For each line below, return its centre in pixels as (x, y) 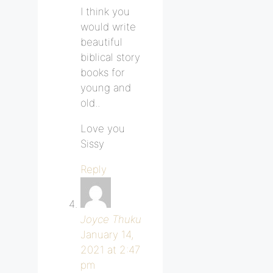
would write (108, 27)
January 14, (107, 234)
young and (106, 87)
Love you (103, 128)
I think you (105, 11)
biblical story (110, 57)
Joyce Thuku (111, 219)
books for (103, 72)
